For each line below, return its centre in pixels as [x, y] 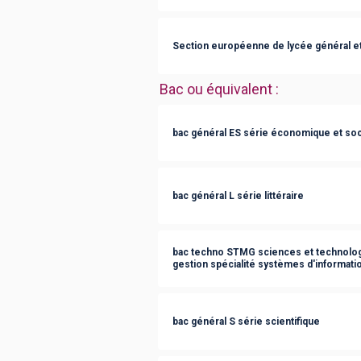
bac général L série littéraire [238, 195]
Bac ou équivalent [216, 89]
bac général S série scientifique [246, 321]
